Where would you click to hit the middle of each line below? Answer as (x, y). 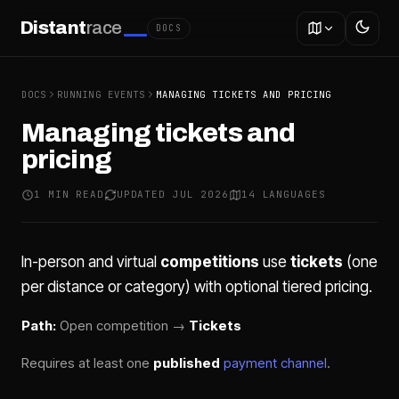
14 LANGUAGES (283, 194)
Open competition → (122, 326)
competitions (210, 262)
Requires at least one (87, 363)
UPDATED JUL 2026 (172, 194)
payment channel (275, 363)
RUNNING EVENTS (101, 94)
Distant (53, 28)
